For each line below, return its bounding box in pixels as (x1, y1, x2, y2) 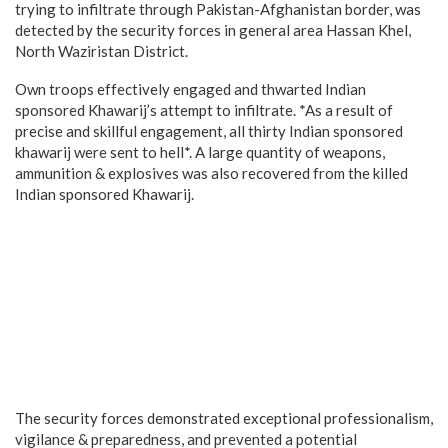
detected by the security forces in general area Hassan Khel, (15, 21, 411, 39)
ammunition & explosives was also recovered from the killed (15, 164, 408, 182)
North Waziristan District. (15, 42, 188, 60)
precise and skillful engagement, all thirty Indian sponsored (15, 122, 403, 140)
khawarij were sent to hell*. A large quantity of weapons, (15, 143, 385, 161)
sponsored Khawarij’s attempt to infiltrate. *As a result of (15, 101, 393, 119)
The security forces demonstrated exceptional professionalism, (15, 409, 433, 427)
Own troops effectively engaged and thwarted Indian (15, 80, 366, 98)
